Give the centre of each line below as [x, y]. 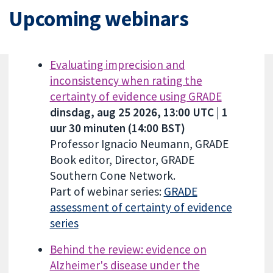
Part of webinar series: [107, 191]
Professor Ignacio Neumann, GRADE [139, 144]
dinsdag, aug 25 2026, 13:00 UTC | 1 [139, 112]
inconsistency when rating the [126, 80]
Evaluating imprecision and [117, 64]
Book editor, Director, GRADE [122, 159]
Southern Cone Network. [112, 175]
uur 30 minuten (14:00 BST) [117, 128]
